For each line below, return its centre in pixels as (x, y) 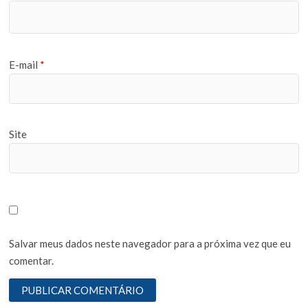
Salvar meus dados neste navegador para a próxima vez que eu (150, 243)
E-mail (25, 64)
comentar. (32, 260)
